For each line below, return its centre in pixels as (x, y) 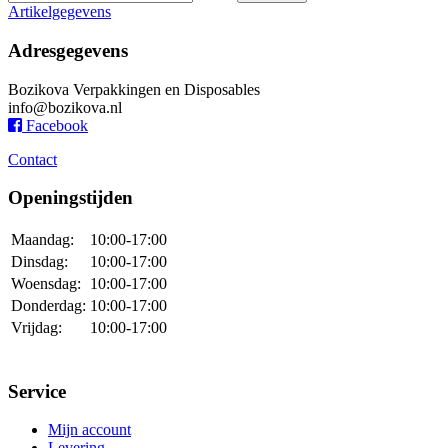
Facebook (55, 125)
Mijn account (89, 430)
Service (37, 391)
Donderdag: (48, 305)
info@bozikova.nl (65, 107)
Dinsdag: (39, 261)
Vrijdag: (36, 327)
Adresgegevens (68, 50)
